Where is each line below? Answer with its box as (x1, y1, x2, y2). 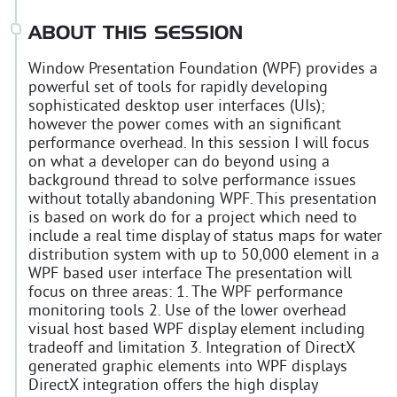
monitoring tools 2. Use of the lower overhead (28, 300, 346, 322)
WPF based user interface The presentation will (28, 263, 352, 284)
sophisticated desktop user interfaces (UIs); (28, 96, 325, 117)
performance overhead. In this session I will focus (28, 133, 370, 154)
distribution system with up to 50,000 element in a (28, 245, 379, 266)
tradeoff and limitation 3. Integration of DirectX (28, 338, 354, 359)
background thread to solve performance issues (28, 170, 356, 191)
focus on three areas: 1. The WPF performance (28, 282, 343, 303)
